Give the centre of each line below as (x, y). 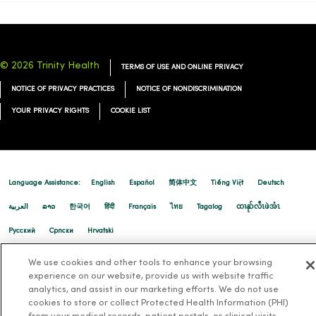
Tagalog (209, 207)
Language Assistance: (44, 183)
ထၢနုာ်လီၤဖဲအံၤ (258, 207)
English (103, 183)
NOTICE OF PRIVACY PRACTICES (63, 90)
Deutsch (271, 183)
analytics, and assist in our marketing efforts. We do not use (153, 290)
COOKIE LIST (130, 111)
